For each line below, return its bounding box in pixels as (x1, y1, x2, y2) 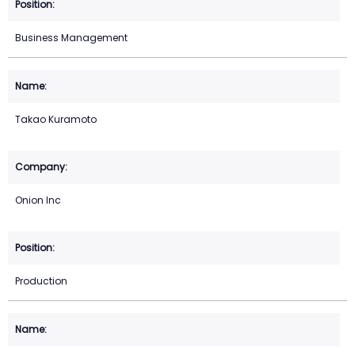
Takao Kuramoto (15, 113, 97, 127)
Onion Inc (15, 193, 61, 208)
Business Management (15, 31, 128, 45)
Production (15, 274, 67, 288)
